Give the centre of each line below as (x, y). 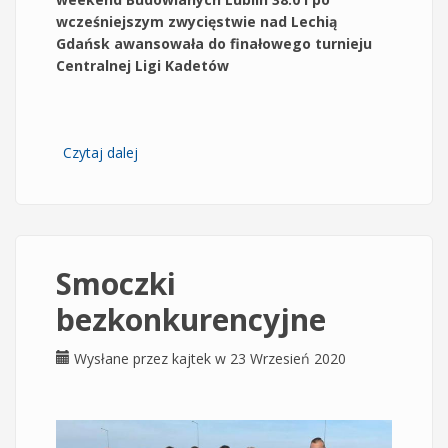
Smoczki (116, 283)
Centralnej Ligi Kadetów (142, 65)
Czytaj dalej (100, 152)
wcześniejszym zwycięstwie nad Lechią (196, 21)
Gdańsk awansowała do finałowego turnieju (214, 43)
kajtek (191, 358)
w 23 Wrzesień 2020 (278, 358)
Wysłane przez (123, 358)
